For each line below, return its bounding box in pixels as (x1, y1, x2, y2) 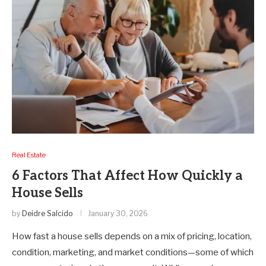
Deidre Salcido (22, 208, 72, 218)
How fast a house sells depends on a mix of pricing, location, (12, 230, 252, 242)
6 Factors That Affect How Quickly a (12, 167, 243, 183)
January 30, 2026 (88, 208, 148, 218)
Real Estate (12, 150, 46, 159)
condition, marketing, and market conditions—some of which (12, 246, 254, 258)
